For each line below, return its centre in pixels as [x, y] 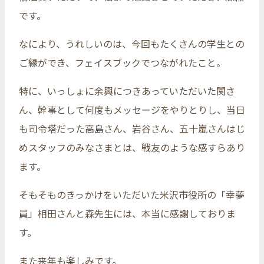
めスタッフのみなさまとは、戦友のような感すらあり [132, 147]
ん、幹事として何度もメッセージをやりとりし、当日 [132, 109]
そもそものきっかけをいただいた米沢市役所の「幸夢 [132, 194]
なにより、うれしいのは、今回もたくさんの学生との [132, 43]
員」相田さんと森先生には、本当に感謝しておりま [127, 213]
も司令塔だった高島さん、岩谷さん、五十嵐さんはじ [132, 128]
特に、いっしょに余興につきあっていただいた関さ [127, 90]
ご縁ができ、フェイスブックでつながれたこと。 [122, 62]
